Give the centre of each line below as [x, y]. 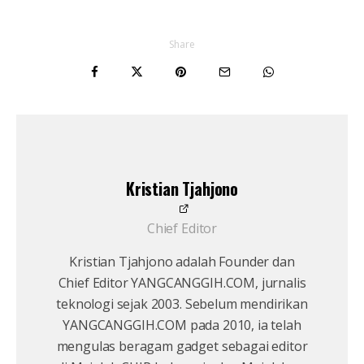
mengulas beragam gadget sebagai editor [182, 347]
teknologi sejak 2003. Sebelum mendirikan [182, 304]
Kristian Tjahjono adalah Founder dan [182, 262]
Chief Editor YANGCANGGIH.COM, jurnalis [182, 283]
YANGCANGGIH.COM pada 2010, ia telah [182, 325]
